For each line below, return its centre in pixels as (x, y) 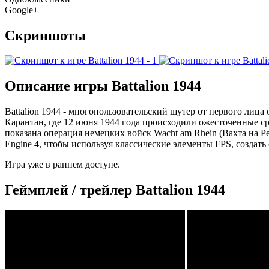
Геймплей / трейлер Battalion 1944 (115, 190)
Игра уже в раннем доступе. (62, 165)
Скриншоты (45, 35)
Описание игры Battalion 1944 (103, 86)
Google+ (22, 10)
